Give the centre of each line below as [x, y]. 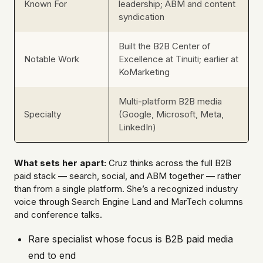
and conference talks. [58, 215]
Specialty [43, 114]
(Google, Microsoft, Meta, [171, 114]
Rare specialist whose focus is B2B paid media [131, 239]
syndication [141, 17]
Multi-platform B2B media [170, 102]
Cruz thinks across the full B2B [169, 163]
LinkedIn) [137, 127]
